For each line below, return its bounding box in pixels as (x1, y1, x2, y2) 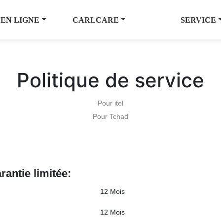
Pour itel (98, 99, 123, 107)
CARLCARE (72, 15, 119, 24)
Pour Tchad (93, 112, 128, 120)
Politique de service (17, 68, 204, 92)
